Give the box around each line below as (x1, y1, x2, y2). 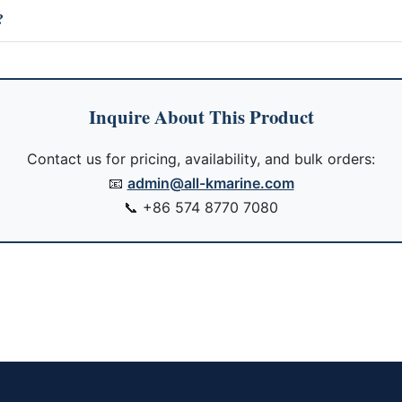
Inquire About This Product (88, 103, 314, 130)
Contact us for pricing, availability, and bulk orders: (27, 150, 375, 168)
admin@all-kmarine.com (127, 174, 294, 192)
